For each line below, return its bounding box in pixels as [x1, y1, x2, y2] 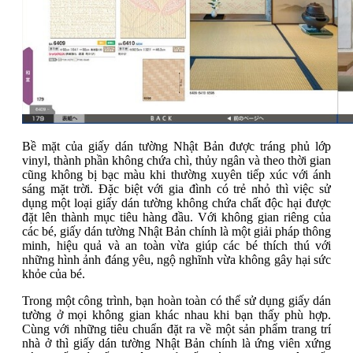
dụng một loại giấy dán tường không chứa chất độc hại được [22, 196, 331, 210]
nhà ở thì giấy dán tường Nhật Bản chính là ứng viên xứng [22, 336, 331, 351]
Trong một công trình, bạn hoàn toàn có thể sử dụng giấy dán [22, 294, 331, 308]
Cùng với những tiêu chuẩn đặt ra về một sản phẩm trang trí [22, 322, 331, 336]
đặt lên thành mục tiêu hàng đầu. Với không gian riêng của [22, 210, 331, 225]
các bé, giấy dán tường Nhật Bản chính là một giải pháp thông [22, 225, 331, 239]
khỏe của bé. [22, 267, 85, 281]
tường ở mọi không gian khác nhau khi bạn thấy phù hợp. [22, 308, 331, 322]
